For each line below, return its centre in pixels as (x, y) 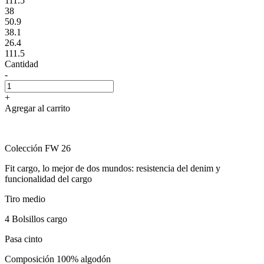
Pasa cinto (24, 239)
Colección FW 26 (38, 148)
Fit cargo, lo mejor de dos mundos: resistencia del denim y (113, 168)
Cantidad (22, 64)
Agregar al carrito (37, 108)
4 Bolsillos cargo (36, 219)
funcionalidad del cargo (48, 179)
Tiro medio (25, 199)
